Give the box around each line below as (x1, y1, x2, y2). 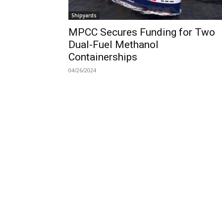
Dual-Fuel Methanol (68, 38, 159, 51)
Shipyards (71, 11, 97, 19)
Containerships (68, 51, 137, 63)
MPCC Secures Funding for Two (68, 26, 215, 38)
